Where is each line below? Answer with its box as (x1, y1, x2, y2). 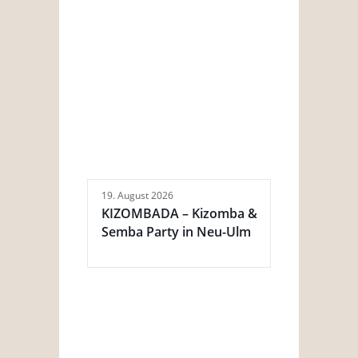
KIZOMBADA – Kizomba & (101, 205, 257, 223)
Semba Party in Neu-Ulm (101, 223, 251, 241)
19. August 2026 (101, 189, 173, 203)
